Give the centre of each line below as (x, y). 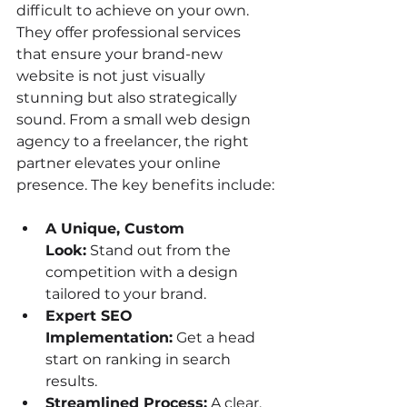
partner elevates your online (120, 163)
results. (71, 381)
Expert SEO (91, 315)
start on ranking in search (140, 359)
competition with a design (144, 272)
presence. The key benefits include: (145, 184)
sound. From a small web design (135, 119)
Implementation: (109, 337)
